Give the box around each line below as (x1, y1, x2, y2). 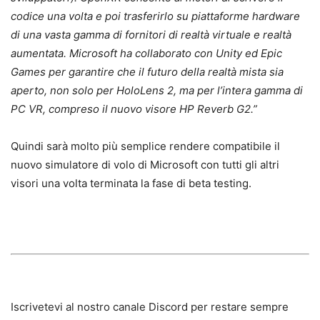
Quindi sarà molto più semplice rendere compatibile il (11, 139, 280, 153)
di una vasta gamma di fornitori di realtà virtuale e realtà (11, 27, 291, 41)
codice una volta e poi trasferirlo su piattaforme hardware (11, 9, 300, 23)
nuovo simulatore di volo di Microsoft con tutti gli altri (11, 157, 279, 171)
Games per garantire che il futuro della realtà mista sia (11, 64, 284, 79)
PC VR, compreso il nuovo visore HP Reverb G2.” (11, 101, 257, 116)
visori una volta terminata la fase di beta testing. (11, 176, 251, 190)
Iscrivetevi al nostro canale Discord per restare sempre (11, 299, 289, 314)
